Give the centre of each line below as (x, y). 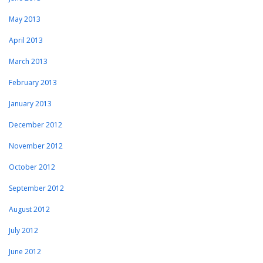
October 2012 (32, 167)
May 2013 (25, 19)
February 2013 (33, 83)
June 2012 (25, 252)
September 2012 (36, 188)
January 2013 (30, 104)
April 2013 (26, 41)
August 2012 (29, 210)
